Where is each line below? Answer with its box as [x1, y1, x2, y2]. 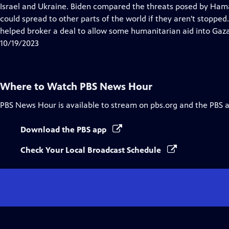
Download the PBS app [20, 125, 108, 134]
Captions [65, 13, 97, 23]
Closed [65, 1, 89, 11]
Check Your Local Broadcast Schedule [20, 145, 163, 155]
